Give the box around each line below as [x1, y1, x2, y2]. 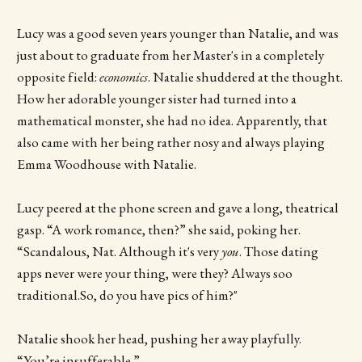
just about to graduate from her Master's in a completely [16, 45, 324, 64]
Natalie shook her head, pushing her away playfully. [16, 330, 301, 348]
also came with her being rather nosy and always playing [16, 133, 325, 151]
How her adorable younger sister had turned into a [16, 89, 297, 107]
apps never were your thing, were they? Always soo [16, 263, 293, 282]
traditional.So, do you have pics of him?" [16, 285, 238, 304]
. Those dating [238, 242, 318, 260]
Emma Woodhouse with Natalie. [16, 154, 196, 173]
